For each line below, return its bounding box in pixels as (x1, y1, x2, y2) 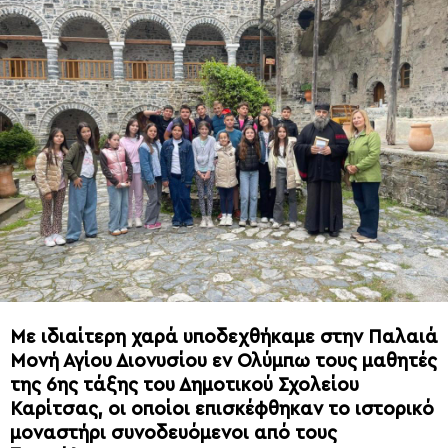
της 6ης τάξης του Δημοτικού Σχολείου (10, 375, 359, 395)
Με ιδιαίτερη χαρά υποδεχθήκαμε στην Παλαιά (10, 327, 438, 347)
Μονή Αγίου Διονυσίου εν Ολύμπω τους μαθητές (10, 351, 437, 371)
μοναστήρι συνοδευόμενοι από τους (10, 423, 337, 443)
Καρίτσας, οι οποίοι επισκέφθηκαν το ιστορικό (10, 399, 434, 419)
